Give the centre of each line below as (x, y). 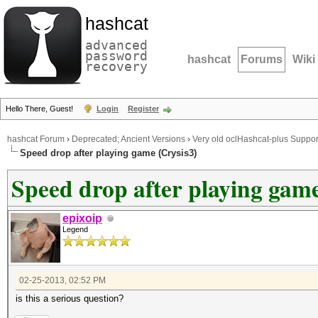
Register (143, 109)
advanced (116, 45)
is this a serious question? (70, 298)
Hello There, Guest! (40, 109)
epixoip (82, 218)
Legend (75, 229)
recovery (116, 66)
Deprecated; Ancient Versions (128, 139)
